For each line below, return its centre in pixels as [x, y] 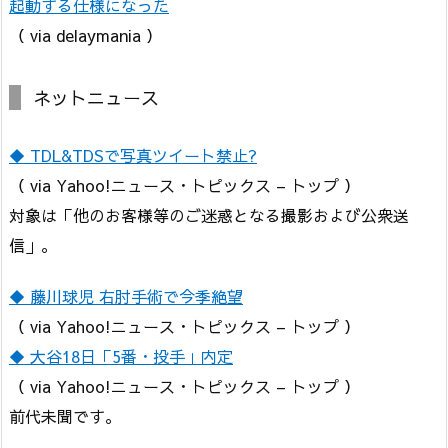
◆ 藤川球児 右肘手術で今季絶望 [126, 295]
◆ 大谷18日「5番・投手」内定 [121, 355]
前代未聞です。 [65, 415]
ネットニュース [96, 97]
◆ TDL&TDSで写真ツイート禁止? [133, 154]
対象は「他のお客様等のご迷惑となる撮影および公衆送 [209, 214]
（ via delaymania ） [85, 34]
